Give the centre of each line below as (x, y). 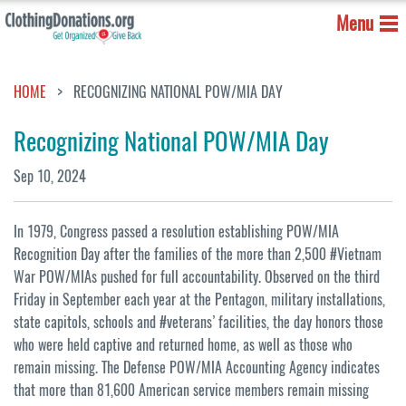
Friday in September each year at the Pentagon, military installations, (199, 300)
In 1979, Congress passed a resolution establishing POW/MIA (176, 232)
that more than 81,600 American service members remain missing (191, 391)
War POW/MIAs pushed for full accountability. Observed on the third (197, 277)
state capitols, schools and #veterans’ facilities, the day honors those (198, 323)
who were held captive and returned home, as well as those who (183, 345)
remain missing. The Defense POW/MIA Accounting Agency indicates (197, 368)
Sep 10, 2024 (50, 177)
